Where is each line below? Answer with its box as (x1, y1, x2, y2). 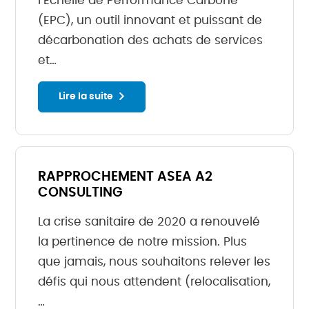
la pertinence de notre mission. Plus (38, 235, 248, 248)
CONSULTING (38, 186, 123, 199)
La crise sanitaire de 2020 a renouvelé (38, 215, 261, 228)
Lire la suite (59, 91, 114, 102)
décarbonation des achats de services (38, 34, 263, 46)
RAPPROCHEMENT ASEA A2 (38, 170, 213, 183)
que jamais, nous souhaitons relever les (38, 255, 271, 268)
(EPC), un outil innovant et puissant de (38, 14, 263, 26)
